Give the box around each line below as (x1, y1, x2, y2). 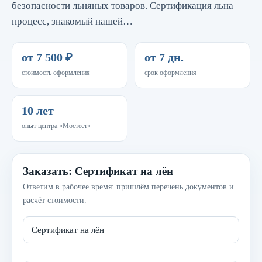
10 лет (22, 104, 54, 117)
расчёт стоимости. (23, 196, 87, 205)
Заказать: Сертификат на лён (23, 165, 173, 177)
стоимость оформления (22, 68, 90, 77)
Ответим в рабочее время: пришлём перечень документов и (23, 182, 234, 191)
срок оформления (144, 68, 196, 77)
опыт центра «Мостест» (22, 122, 91, 130)
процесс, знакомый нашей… (12, 16, 133, 27)
